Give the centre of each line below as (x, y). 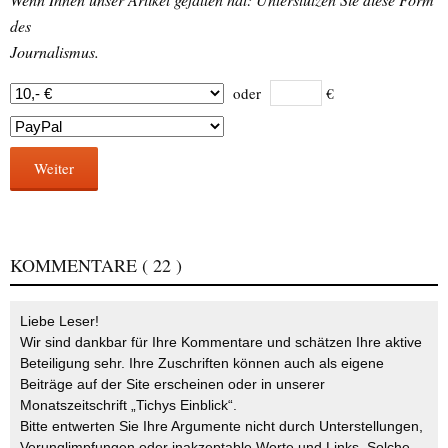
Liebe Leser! (59, 321)
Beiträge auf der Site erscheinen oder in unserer (172, 384)
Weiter (54, 168)
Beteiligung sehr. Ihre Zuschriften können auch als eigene (202, 363)
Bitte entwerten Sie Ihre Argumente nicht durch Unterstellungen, (221, 426)
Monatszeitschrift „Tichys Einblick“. (128, 405)
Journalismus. (54, 52)
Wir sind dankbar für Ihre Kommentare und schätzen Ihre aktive (221, 342)
